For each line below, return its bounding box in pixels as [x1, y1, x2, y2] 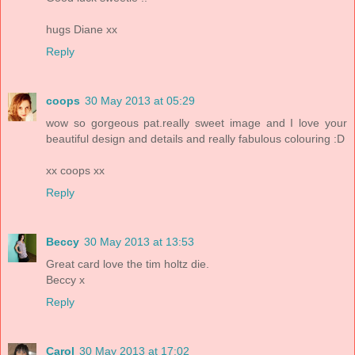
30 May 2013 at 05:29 [85, 94, 195, 108]
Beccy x [46, 273, 85, 287]
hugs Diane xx [46, 23, 117, 36]
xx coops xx [46, 164, 105, 177]
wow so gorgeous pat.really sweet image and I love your [46, 116, 347, 130]
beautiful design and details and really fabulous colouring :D [46, 132, 345, 146]
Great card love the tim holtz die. [46, 258, 209, 271]
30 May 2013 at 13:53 [84, 235, 194, 249]
